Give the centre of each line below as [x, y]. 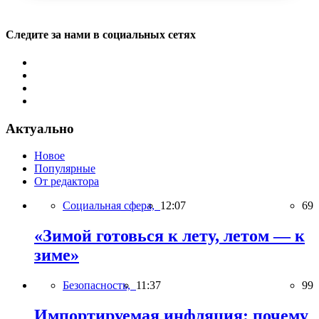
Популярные [65, 169]
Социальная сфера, [111, 206]
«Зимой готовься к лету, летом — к [169, 236]
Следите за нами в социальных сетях [101, 34]
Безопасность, [99, 286]
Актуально [40, 128]
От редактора [67, 182]
